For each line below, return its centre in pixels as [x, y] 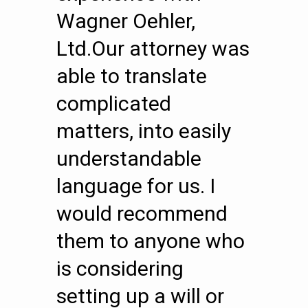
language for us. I [136, 186]
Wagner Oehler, [126, 21]
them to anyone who [151, 241]
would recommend [142, 213]
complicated [114, 103]
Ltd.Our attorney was [153, 48]
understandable [129, 158]
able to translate [132, 76]
